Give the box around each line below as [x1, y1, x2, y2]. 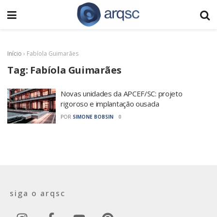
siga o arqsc [10, 187, 65, 199]
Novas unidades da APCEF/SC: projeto [61, 89, 183, 98]
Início [7, 49, 22, 58]
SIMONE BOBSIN [73, 113, 113, 120]
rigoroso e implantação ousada [61, 99, 159, 108]
